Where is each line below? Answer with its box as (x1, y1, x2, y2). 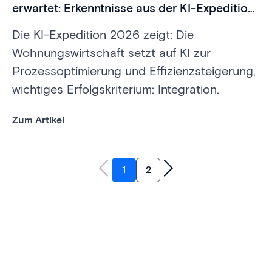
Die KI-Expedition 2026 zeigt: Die (12, 27, 194, 42)
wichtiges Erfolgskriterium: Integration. (12, 82, 219, 97)
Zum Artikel (12, 114, 64, 126)
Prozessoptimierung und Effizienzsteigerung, (12, 64, 256, 79)
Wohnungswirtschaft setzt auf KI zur (12, 46, 211, 61)
